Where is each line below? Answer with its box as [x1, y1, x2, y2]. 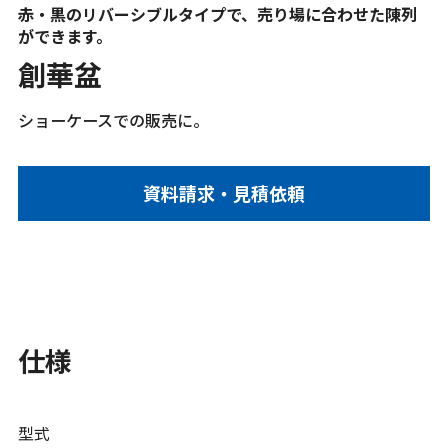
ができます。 [18, 24, 112, 49]
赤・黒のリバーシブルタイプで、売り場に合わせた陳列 [18, 2, 417, 27]
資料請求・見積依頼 [143, 180, 305, 207]
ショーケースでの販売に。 [18, 108, 209, 133]
